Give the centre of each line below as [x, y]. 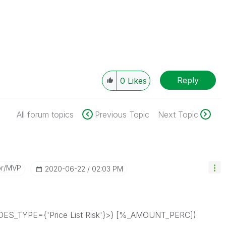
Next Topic [178, 115]
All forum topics [45, 115]
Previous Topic [122, 115]
